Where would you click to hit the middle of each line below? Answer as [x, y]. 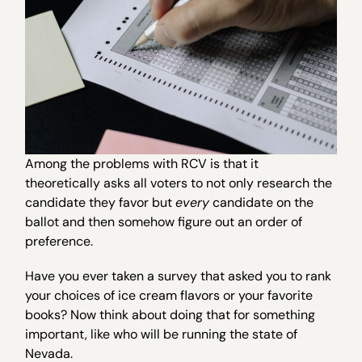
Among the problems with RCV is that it [142, 164]
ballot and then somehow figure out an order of [164, 222]
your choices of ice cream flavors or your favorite [169, 296]
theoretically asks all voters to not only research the [179, 183]
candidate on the [262, 203]
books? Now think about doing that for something [170, 315]
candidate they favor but [101, 203]
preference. [59, 242]
